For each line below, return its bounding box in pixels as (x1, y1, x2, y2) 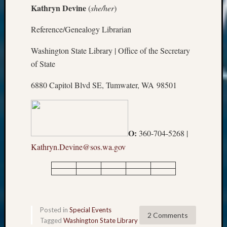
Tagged (40, 216, 63, 225)
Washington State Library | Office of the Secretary (31, 45, 190, 56)
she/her (91, 3, 114, 14)
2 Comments (147, 211, 188, 220)
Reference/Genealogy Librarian (31, 24, 131, 35)
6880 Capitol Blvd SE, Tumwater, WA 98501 (31, 80, 177, 91)
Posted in (40, 206, 69, 214)
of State (31, 58, 55, 69)
